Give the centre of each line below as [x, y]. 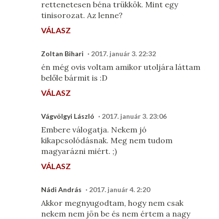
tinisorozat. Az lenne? [82, 15]
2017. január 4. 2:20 [120, 189]
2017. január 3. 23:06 [134, 116]
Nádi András [61, 189]
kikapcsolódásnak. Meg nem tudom [107, 140]
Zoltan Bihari [62, 54]
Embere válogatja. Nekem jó [94, 130]
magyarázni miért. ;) [79, 151]
